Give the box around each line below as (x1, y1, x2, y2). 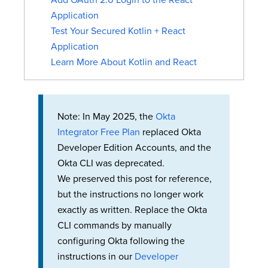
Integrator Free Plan (57, 126, 140, 139)
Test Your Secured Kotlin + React (51, 25, 185, 38)
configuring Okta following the (57, 235, 185, 248)
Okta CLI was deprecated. (57, 157, 165, 170)
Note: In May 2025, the (57, 111, 156, 123)
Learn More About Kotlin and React (51, 56, 197, 69)
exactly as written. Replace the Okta (57, 204, 207, 217)
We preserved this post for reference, (57, 173, 212, 185)
